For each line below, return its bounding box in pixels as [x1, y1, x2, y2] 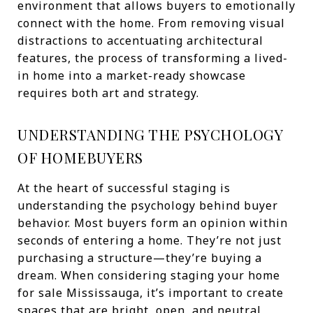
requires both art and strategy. [17, 85, 199, 101]
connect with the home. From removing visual [17, 15, 285, 31]
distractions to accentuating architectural [17, 33, 263, 48]
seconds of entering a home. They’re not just [17, 233, 282, 248]
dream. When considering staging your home [17, 268, 280, 283]
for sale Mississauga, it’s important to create [17, 285, 284, 300]
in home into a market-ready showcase [17, 68, 246, 83]
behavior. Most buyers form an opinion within [17, 215, 288, 231]
